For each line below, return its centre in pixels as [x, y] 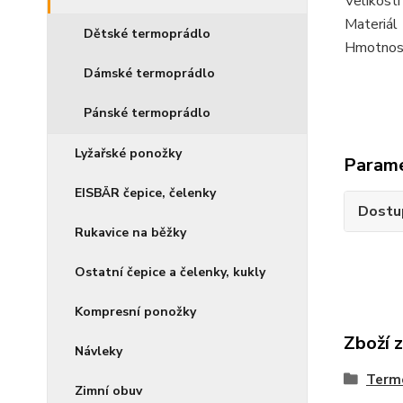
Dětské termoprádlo [147, 34]
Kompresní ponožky [135, 312]
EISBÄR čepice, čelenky [145, 193]
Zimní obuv [108, 391]
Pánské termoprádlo [147, 113]
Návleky [99, 351]
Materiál [371, 25]
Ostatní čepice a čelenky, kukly [170, 272]
